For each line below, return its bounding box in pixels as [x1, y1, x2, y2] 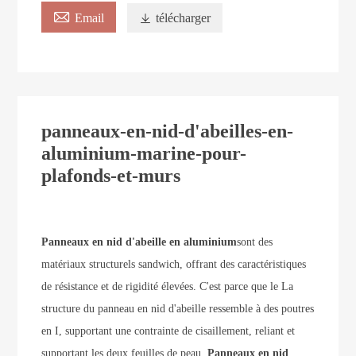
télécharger [156, 11, 211, 25]
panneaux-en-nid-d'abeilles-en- [41, 121, 294, 142]
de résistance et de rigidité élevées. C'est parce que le [41, 281, 279, 293]
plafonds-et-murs [41, 165, 181, 187]
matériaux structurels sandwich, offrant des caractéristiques [41, 258, 307, 271]
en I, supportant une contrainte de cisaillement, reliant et [41, 325, 296, 338]
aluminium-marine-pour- [41, 143, 247, 164]
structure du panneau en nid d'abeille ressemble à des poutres [41, 303, 315, 315]
